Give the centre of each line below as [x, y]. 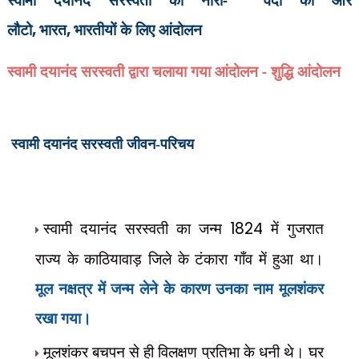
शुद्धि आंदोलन [303, 71]
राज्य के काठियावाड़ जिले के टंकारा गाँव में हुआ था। [179, 258]
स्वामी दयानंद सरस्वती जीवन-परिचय [100, 144]
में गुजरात [294, 228]
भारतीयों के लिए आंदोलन [139, 29]
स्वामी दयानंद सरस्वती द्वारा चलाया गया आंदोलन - [137, 71]
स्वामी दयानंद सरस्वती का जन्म [137, 228]
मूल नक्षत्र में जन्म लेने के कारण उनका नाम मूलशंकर [179, 288]
